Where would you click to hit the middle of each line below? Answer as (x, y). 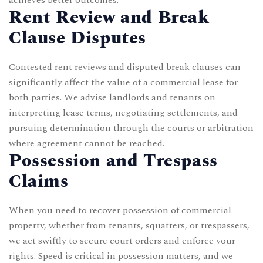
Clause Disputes (78, 38)
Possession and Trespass (113, 161)
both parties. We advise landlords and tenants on (112, 97)
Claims (39, 181)
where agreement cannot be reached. (87, 143)
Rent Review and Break (109, 17)
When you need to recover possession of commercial (120, 210)
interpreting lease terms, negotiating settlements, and (123, 112)
